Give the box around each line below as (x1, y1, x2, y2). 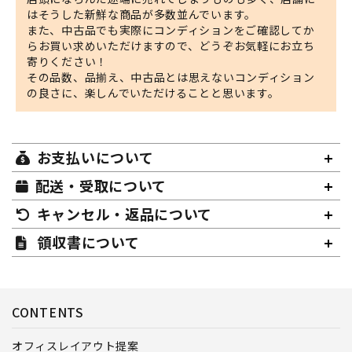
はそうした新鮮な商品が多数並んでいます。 (27, 5, 256, 22)
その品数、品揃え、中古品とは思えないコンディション (27, 68, 315, 85)
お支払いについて (36, 146, 154, 167)
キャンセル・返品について (36, 203, 213, 224)
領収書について (33, 231, 140, 252)
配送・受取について (35, 174, 167, 196)
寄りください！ (27, 53, 108, 69)
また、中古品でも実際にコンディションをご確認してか (27, 21, 315, 38)
